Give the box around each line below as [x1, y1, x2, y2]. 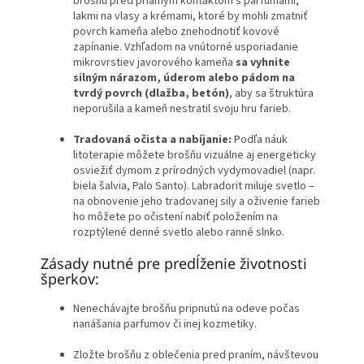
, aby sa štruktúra [229, 85, 314, 102]
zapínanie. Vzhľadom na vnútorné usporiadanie [73, 39, 298, 56]
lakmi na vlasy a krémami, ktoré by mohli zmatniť [73, 8, 308, 25]
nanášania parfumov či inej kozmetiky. [73, 316, 257, 333]
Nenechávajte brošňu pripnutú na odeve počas [73, 301, 300, 318]
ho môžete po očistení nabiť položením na [73, 209, 278, 226]
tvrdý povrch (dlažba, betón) [73, 85, 229, 102]
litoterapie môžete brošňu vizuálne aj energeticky [73, 147, 316, 164]
